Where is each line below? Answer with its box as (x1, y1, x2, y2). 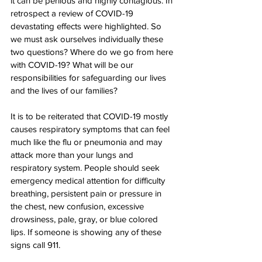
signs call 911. (11, 239, 60, 250)
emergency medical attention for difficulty (11, 175, 167, 185)
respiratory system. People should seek (11, 162, 162, 173)
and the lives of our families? (11, 85, 122, 95)
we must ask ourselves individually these (11, 33, 166, 44)
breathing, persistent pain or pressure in (11, 188, 164, 198)
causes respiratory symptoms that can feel (11, 123, 172, 134)
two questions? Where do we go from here (11, 46, 175, 57)
